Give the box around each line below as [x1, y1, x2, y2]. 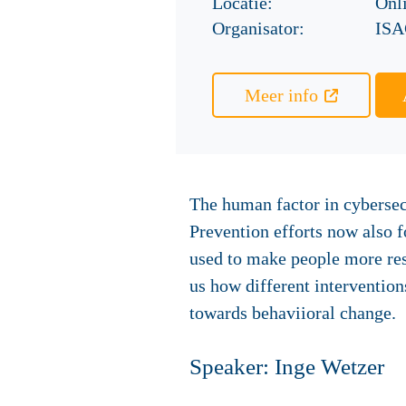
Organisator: [212, 18, 304, 38]
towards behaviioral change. [189, 303, 396, 323]
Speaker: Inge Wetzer [189, 354, 390, 379]
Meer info [245, 85, 318, 105]
